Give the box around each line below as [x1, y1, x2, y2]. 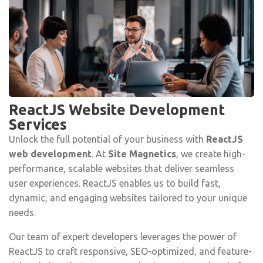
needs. [9, 207, 36, 218]
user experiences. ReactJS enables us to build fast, [9, 177, 221, 188]
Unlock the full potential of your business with [9, 133, 206, 144]
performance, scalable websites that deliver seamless [9, 163, 234, 174]
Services [9, 116, 67, 133]
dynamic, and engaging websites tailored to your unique [9, 192, 247, 203]
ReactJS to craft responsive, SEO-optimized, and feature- [9, 245, 252, 257]
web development [9, 148, 92, 159]
